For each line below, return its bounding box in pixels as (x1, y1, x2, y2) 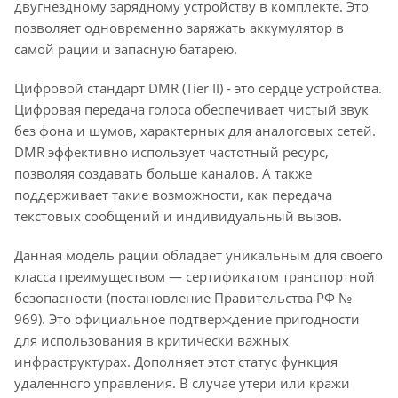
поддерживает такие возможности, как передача (14, 186, 332, 203)
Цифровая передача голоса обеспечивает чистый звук (14, 100, 369, 118)
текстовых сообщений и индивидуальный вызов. (14, 207, 342, 225)
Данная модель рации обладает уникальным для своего (14, 246, 383, 264)
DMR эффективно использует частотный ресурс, (14, 143, 329, 161)
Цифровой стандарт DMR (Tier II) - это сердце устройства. (14, 79, 382, 97)
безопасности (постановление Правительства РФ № (14, 289, 352, 306)
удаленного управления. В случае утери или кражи (14, 374, 350, 392)
